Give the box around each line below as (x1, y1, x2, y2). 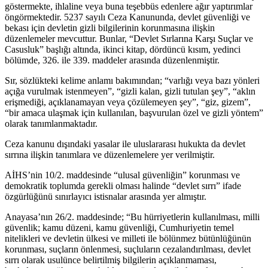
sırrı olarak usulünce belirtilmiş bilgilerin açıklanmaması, (5, 255, 217, 266)
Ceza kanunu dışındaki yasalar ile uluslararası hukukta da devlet (5, 139, 245, 150)
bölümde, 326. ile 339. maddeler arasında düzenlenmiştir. (5, 55, 220, 66)
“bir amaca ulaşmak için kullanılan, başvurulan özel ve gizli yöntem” (5, 108, 263, 118)
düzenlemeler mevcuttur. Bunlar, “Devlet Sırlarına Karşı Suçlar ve (5, 33, 253, 44)
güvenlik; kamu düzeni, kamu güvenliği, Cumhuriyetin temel (5, 223, 234, 233)
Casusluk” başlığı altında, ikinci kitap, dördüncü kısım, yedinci (5, 44, 240, 55)
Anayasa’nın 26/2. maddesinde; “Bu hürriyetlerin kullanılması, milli (5, 212, 260, 223)
